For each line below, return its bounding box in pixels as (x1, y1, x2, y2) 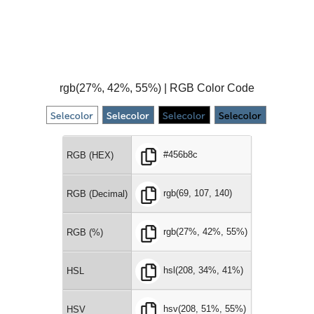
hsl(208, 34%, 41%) (163, 265, 243, 276)
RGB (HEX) (67, 150, 114, 161)
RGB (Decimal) (67, 189, 128, 199)
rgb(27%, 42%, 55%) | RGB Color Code (60, 82, 254, 94)
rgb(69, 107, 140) (163, 188, 232, 199)
